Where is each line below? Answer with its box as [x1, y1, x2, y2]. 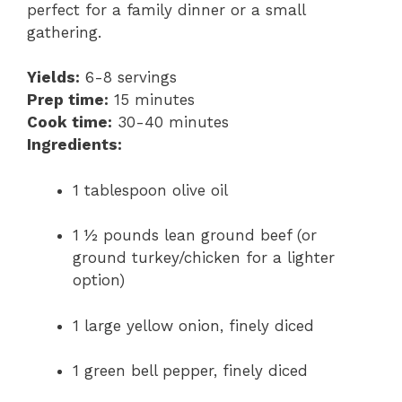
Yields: [27, 68, 80, 87]
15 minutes [109, 91, 195, 109]
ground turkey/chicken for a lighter [73, 249, 335, 267]
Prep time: [27, 91, 109, 109]
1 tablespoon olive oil [73, 180, 228, 199]
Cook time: [27, 113, 112, 132]
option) [73, 271, 125, 290]
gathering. [27, 22, 101, 41]
